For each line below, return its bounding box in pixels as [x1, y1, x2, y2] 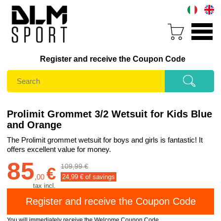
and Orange [7, 119, 62, 131]
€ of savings [78, 173, 115, 181]
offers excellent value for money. [7, 145, 111, 154]
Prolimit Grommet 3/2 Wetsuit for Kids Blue [7, 109, 212, 120]
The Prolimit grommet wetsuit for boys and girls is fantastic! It [7, 136, 203, 145]
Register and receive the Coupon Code [39, 55, 185, 64]
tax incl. [33, 182, 56, 190]
